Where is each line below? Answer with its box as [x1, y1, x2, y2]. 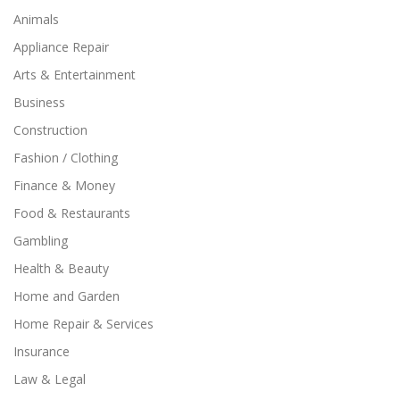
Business [13, 93, 65, 111]
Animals [13, 10, 59, 28]
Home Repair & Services [13, 314, 154, 332]
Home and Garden [13, 287, 120, 304]
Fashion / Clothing [13, 148, 118, 166]
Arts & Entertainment [13, 65, 136, 83]
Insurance [13, 342, 70, 360]
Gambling [13, 231, 68, 249]
